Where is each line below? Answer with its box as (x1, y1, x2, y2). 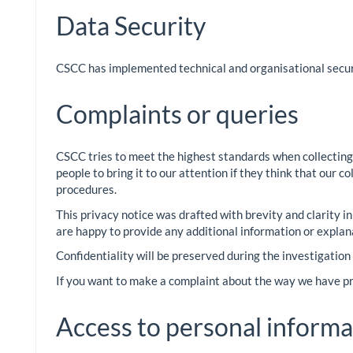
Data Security (56, 10, 206, 42)
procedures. (56, 182, 117, 197)
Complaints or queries (56, 98, 299, 130)
